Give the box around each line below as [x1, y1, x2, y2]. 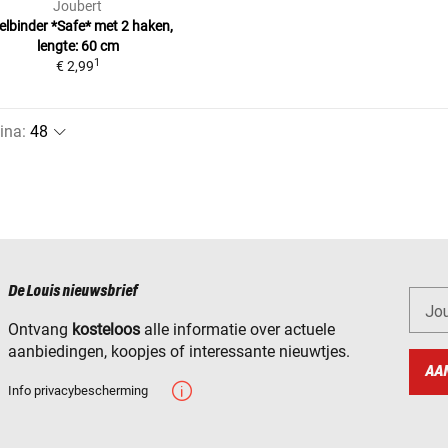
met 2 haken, [93, 17, 173, 34]
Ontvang [8, 319, 72, 339]
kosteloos [72, 319, 140, 339]
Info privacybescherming [8, 382, 148, 398]
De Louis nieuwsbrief [8, 282, 137, 300]
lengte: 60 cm [36, 37, 119, 54]
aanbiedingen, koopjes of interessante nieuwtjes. [8, 341, 350, 361]
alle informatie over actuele [140, 319, 335, 339]
